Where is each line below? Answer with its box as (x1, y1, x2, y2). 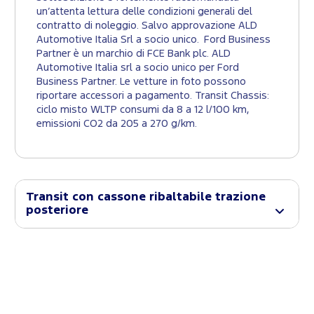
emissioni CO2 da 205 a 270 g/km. (36, 119, 197, 129)
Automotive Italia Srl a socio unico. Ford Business (36, 35, 271, 45)
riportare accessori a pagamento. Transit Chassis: (36, 91, 269, 101)
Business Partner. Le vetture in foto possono (36, 77, 246, 87)
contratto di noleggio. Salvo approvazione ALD (36, 21, 257, 31)
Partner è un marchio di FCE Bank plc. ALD (36, 49, 231, 59)
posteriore (26, 205, 88, 217)
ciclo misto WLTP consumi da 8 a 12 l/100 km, (36, 105, 249, 115)
